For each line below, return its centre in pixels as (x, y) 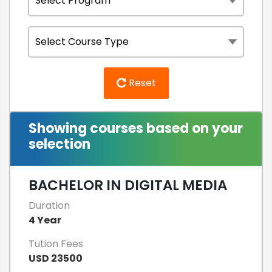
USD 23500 (56, 258)
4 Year (45, 220)
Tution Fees (56, 243)
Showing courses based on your (136, 128)
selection (59, 144)
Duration (49, 205)
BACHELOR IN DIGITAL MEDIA (128, 185)
